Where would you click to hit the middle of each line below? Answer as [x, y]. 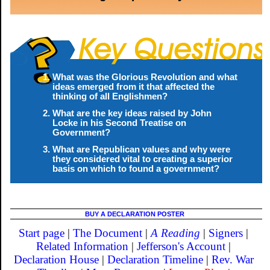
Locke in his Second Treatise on [119, 123]
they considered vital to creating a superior [143, 159]
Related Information [83, 246]
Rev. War [232, 259]
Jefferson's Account [181, 246]
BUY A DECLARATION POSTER [135, 214]
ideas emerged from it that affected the [133, 86]
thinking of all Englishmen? [110, 96]
